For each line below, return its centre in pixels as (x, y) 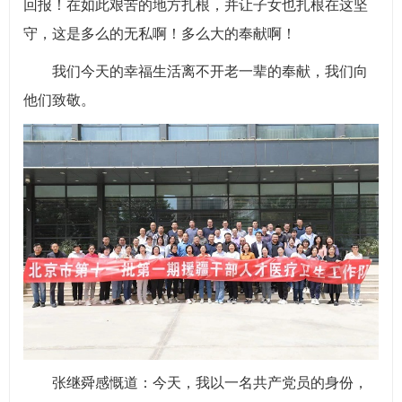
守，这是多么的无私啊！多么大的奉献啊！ (160, 33)
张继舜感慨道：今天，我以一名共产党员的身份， (210, 383)
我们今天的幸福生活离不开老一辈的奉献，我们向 (210, 71)
